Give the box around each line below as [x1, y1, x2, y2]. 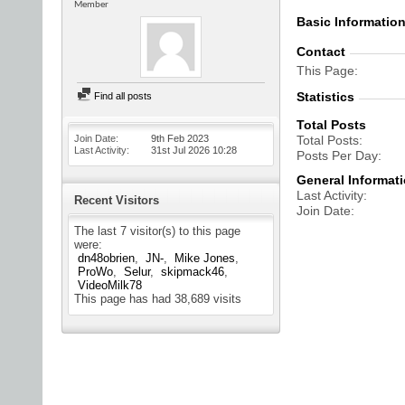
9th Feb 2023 [151, 133, 209, 144]
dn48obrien [78, 251, 135, 265]
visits [210, 292, 241, 306]
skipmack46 [161, 265, 224, 278]
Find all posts [91, 90, 152, 101]
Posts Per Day [297, 148, 378, 163]
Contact [297, 44, 345, 59]
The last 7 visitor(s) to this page [74, 224, 240, 238]
